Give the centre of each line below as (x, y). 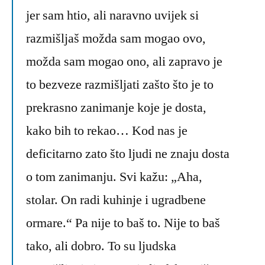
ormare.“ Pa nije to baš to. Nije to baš (123, 223)
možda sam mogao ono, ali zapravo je (124, 62)
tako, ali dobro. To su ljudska (101, 246)
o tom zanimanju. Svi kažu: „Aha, (114, 177)
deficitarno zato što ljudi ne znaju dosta (128, 154)
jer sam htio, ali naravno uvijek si (112, 16)
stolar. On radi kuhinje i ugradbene (116, 200)
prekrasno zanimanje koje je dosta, (116, 108)
